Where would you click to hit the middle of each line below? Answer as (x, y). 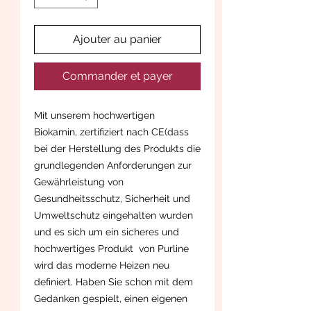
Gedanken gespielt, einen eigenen (111, 298)
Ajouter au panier (117, 39)
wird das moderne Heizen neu (102, 265)
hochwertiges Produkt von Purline (111, 248)
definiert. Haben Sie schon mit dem (114, 281)
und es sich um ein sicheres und (107, 232)
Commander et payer (117, 76)
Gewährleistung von (79, 182)
